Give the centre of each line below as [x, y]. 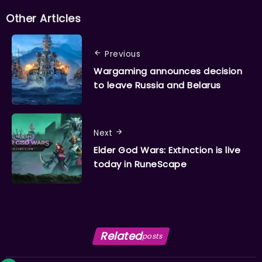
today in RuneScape [140, 164]
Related [121, 236]
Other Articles [43, 19]
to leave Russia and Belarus [157, 85]
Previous [123, 54]
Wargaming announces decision [168, 71]
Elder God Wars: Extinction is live [167, 150]
